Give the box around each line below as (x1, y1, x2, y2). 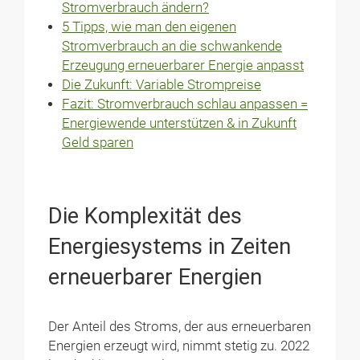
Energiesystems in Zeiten (48, 234, 292, 260)
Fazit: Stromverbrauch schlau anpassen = (62, 96, 309, 112)
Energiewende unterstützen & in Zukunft (62, 115, 297, 131)
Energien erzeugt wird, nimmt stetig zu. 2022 (48, 337, 310, 354)
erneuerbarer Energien (48, 264, 263, 291)
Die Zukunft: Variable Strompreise (62, 76, 262, 92)
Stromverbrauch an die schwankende (62, 38, 283, 54)
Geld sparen (62, 134, 134, 150)
